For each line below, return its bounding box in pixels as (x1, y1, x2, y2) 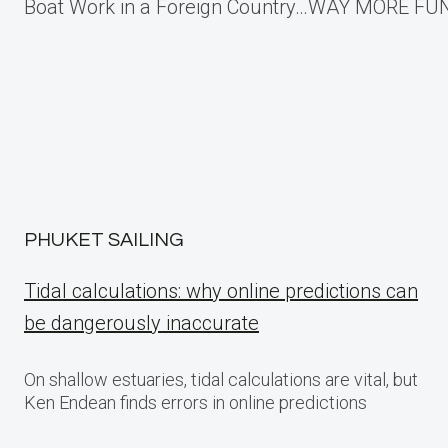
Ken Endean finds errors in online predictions (24, 392, 367, 413)
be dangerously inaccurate (24, 311, 259, 335)
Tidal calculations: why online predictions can (24, 279, 418, 303)
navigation (23, 18, 258, 71)
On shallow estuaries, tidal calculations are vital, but (24, 369, 418, 390)
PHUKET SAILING (24, 230, 184, 250)
